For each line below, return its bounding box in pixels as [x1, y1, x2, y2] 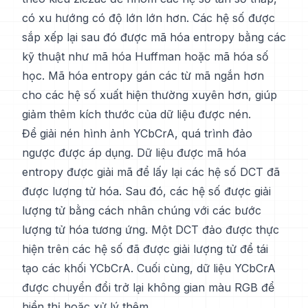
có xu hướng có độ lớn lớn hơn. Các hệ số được [22, 11, 275, 25]
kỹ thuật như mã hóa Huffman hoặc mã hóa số [22, 49, 269, 63]
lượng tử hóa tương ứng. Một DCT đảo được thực [22, 223, 279, 236]
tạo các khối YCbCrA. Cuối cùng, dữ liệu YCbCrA [22, 261, 276, 275]
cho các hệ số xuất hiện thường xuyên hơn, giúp [22, 88, 277, 102]
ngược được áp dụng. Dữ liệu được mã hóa [22, 146, 246, 159]
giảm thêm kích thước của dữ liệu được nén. [22, 107, 251, 121]
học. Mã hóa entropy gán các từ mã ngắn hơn [22, 69, 264, 82]
